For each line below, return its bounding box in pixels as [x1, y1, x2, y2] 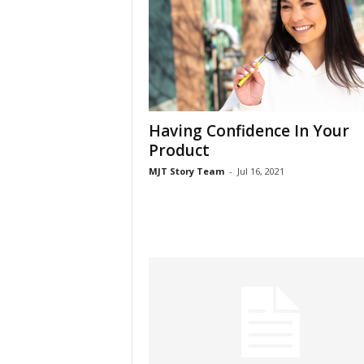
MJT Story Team [148, 165, 224, 177]
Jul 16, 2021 [236, 165, 284, 177]
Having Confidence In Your [148, 120, 349, 141]
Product [148, 140, 210, 161]
